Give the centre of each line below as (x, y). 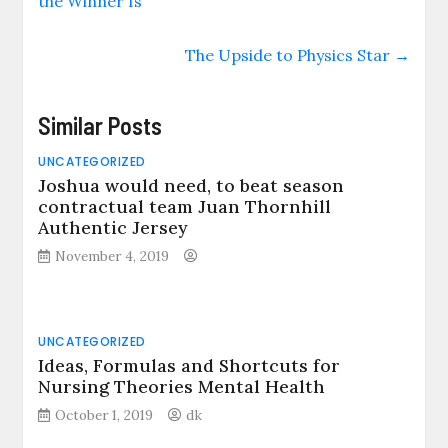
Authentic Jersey (113, 227)
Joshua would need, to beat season (191, 185)
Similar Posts (100, 125)
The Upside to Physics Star (289, 55)
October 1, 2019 (104, 415)
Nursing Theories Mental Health (182, 386)
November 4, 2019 (112, 256)
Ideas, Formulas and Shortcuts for (189, 365)
